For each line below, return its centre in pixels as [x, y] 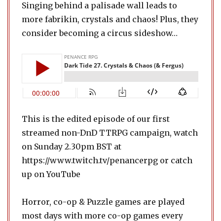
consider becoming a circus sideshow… [100, 33]
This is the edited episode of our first [96, 119]
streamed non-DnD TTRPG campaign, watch [110, 133]
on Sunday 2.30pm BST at [72, 147]
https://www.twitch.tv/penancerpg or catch [107, 160]
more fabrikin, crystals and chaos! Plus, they [110, 19]
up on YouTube [51, 174]
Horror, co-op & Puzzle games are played [103, 202]
